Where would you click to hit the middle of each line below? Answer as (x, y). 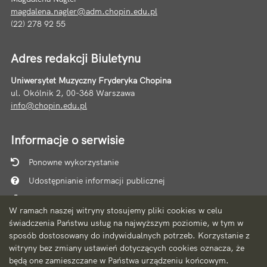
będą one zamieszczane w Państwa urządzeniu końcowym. (119, 260)
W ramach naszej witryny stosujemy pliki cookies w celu (116, 210)
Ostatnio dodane (60, 254)
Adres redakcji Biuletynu (75, 58)
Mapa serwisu (54, 199)
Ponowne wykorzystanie (73, 162)
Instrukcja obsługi (62, 218)
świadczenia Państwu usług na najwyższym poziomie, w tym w (126, 223)
